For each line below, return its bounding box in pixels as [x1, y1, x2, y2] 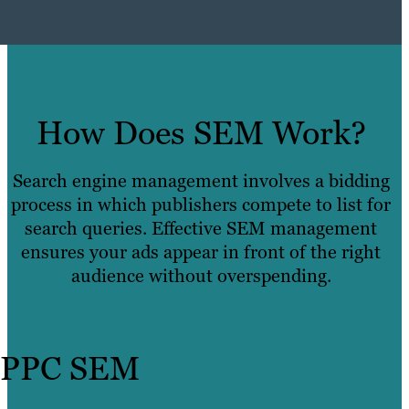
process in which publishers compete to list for [11, 192, 391, 216]
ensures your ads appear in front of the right [21, 239, 381, 264]
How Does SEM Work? [36, 110, 366, 154]
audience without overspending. [70, 263, 331, 288]
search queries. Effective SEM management [25, 215, 377, 240]
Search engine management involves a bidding [12, 168, 390, 193]
